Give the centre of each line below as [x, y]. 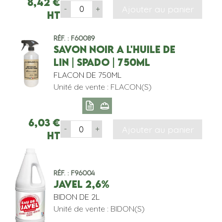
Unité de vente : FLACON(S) [102, 87]
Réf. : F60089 [74, 38]
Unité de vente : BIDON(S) [99, 208]
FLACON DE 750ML [87, 75]
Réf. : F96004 [74, 173]
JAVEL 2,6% [81, 184]
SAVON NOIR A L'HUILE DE [114, 50]
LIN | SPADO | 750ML [102, 62]
